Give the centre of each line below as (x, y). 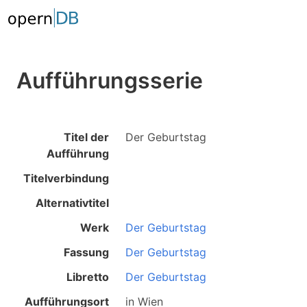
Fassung (87, 252)
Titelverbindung (66, 178)
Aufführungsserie (110, 81)
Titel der (87, 137)
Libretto (88, 277)
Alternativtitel (73, 203)
